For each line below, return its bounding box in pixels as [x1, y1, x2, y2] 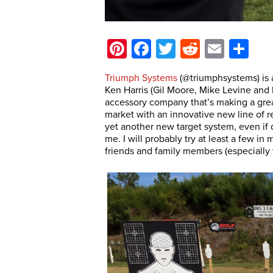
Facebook [151, 37, 236, 60]
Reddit [200, 37, 253, 60]
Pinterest [127, 37, 202, 60]
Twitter [175, 37, 232, 60]
